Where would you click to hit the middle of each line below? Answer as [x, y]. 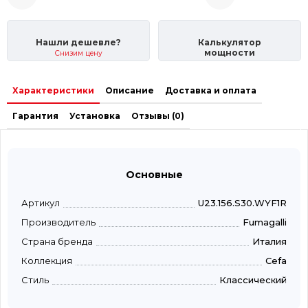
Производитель [58, 222]
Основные [154, 175]
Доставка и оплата [211, 91]
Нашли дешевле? [78, 43]
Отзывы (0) [158, 116]
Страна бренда [57, 242]
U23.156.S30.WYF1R [242, 203]
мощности [230, 53]
